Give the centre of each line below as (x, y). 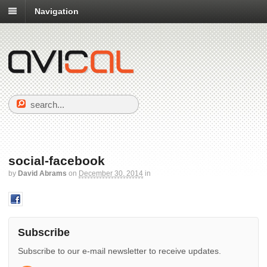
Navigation (57, 12)
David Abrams (42, 174)
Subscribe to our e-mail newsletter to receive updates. (119, 251)
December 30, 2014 (111, 174)
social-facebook (57, 161)
